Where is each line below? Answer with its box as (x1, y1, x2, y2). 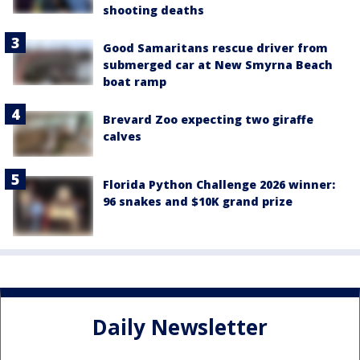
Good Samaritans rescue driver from (103, 40, 328, 56)
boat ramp (103, 74, 166, 90)
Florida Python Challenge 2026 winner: (103, 176, 335, 192)
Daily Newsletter (92, 313, 268, 342)
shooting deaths (103, 2, 204, 18)
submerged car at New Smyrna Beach (103, 57, 333, 73)
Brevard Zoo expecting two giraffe (103, 112, 313, 128)
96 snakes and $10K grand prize (103, 193, 292, 209)
